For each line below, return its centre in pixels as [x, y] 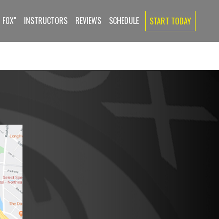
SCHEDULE [124, 21]
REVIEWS [88, 21]
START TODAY [170, 21]
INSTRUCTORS [46, 21]
